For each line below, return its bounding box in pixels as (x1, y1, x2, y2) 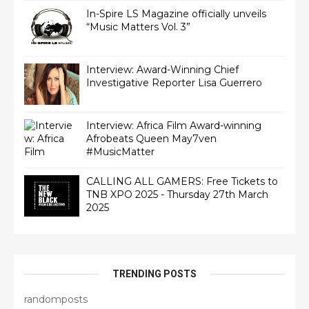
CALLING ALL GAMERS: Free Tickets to (86, 175, 278, 188)
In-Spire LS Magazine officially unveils (86, 8, 266, 20)
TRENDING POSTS (112, 268, 197, 279)
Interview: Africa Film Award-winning (86, 119, 261, 132)
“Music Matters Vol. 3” (86, 21, 190, 33)
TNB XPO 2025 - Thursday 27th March (86, 188, 268, 201)
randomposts (24, 293, 88, 306)
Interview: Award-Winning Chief (86, 63, 239, 76)
